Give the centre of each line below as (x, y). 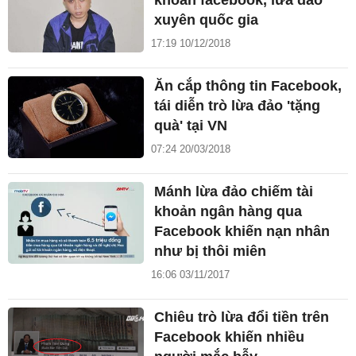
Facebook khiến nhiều (230, 337)
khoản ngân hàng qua (228, 212)
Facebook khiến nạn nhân (242, 232)
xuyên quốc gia (207, 20)
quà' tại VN (191, 126)
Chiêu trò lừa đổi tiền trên (242, 317)
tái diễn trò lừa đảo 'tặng (238, 106)
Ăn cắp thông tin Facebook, (248, 86)
